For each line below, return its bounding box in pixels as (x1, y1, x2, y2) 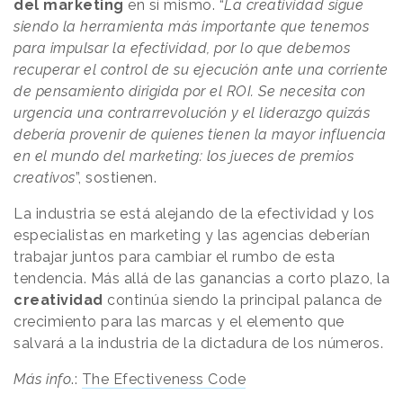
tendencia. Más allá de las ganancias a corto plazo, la (13, 269, 390, 287)
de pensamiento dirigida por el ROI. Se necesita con (13, 82, 366, 100)
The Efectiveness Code (81, 370, 246, 388)
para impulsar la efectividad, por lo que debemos (13, 39, 350, 57)
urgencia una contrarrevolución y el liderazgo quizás (13, 103, 370, 121)
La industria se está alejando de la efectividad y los (13, 204, 375, 222)
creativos (13, 168, 76, 186)
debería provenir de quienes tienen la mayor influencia (13, 125, 386, 143)
